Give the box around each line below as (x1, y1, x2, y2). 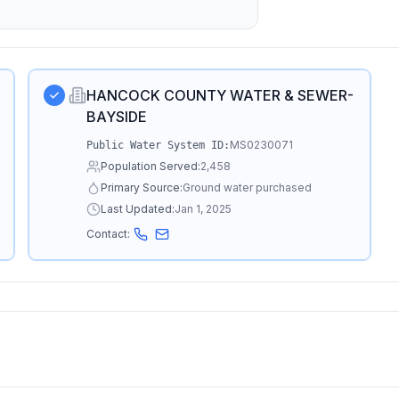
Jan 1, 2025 (175, 202, 232, 216)
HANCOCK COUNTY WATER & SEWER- (86, 86, 354, 104)
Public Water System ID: (86, 139, 231, 151)
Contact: (86, 227, 131, 240)
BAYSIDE (86, 108, 148, 126)
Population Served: (101, 159, 201, 173)
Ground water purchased (183, 181, 313, 194)
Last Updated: (101, 202, 175, 216)
